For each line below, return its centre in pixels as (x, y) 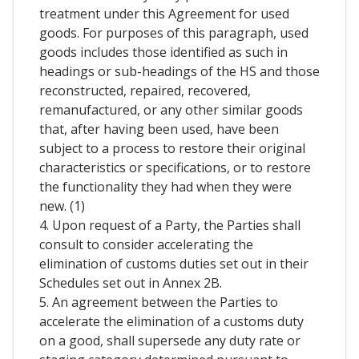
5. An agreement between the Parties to (159, 302)
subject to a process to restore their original (172, 148)
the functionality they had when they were (165, 186)
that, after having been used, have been (159, 129)
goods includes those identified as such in (163, 52)
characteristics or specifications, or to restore (175, 167)
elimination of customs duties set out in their (174, 263)
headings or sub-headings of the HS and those (179, 71)
